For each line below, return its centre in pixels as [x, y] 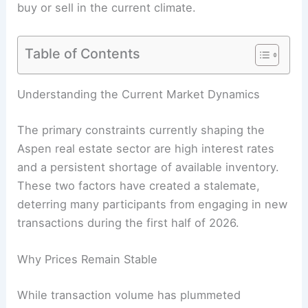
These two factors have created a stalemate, [139, 185]
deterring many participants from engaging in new [153, 204]
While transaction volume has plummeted [129, 295]
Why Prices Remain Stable [88, 259]
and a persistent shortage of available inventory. [148, 167]
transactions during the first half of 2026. [129, 222]
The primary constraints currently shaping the [141, 130]
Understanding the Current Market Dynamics [139, 95]
